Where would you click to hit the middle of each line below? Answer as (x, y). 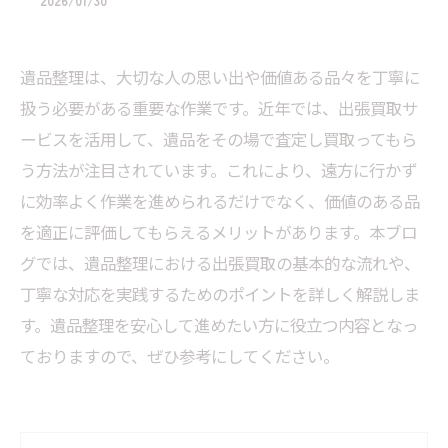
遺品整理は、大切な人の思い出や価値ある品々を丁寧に (220, 77)
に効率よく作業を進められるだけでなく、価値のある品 (220, 201)
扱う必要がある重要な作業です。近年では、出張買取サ (219, 108)
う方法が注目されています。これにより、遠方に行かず (218, 170)
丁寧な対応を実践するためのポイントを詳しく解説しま (220, 294)
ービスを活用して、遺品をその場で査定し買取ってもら (218, 139)
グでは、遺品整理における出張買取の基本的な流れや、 (220, 263)
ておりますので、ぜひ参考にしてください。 (179, 356)
